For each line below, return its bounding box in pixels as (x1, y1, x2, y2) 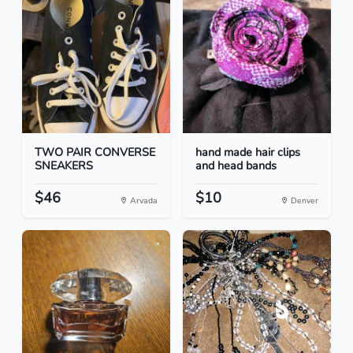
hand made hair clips (195, 144, 300, 161)
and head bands (195, 158, 277, 174)
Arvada (128, 195, 158, 207)
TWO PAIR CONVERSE (35, 144, 155, 161)
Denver (288, 195, 318, 207)
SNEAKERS (35, 158, 93, 174)
